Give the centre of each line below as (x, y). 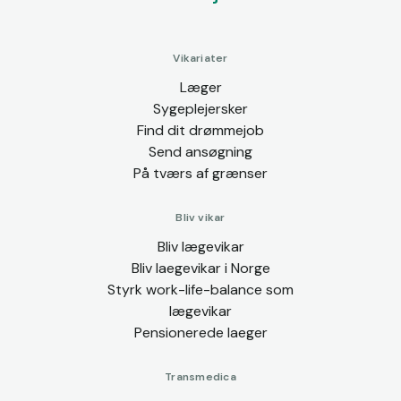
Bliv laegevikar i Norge (200, 268)
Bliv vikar (200, 217)
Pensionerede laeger (200, 332)
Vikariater (200, 58)
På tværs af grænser (200, 173)
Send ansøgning (200, 151)
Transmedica (200, 376)
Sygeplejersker (200, 108)
